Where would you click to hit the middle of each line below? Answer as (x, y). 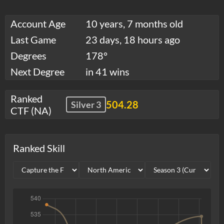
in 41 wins (107, 71)
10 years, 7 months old (134, 23)
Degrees (28, 55)
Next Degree (37, 71)
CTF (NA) (31, 110)
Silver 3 (86, 104)
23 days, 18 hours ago (133, 39)
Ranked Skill (39, 148)
